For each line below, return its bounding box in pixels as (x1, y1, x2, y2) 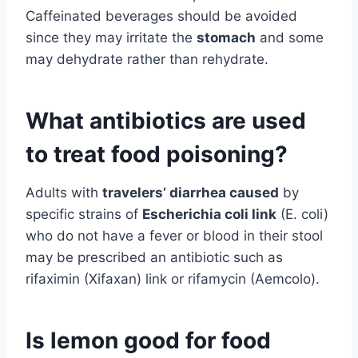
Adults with (26, 185, 102, 201)
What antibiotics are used (26, 107, 306, 135)
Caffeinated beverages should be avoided (26, 8, 297, 25)
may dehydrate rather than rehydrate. (26, 51, 268, 68)
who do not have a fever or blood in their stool (26, 228, 323, 245)
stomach (197, 30, 256, 46)
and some (256, 30, 324, 46)
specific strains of (26, 206, 142, 223)
